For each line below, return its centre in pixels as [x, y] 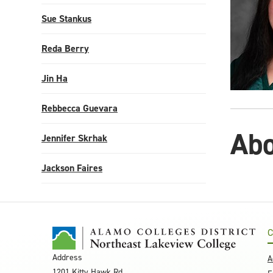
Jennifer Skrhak [74, 138]
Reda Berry [65, 48]
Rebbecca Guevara [80, 108]
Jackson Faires [72, 168]
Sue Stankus [66, 19]
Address [67, 258]
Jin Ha [55, 78]
